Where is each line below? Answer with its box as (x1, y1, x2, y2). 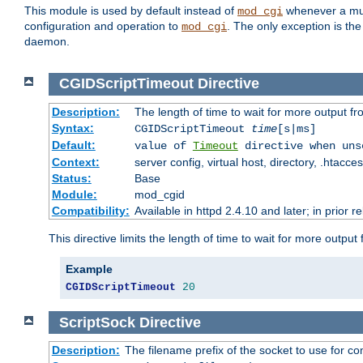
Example (66, 262, 113, 275)
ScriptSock (58, 314, 135, 331)
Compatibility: (51, 203, 130, 217)
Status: (51, 171, 92, 185)
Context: (51, 155, 100, 169)
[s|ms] (276, 122, 316, 135)
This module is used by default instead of (24, 4, 237, 18)
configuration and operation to (24, 19, 181, 33)
